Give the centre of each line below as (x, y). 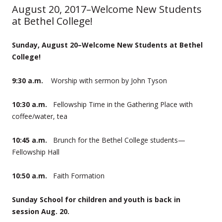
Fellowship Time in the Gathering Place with (123, 104)
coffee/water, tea (40, 116)
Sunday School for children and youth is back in (96, 199)
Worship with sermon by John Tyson (107, 80)
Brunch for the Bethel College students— (119, 140)
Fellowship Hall (36, 152)
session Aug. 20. (41, 211)
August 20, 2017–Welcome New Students (107, 9)
